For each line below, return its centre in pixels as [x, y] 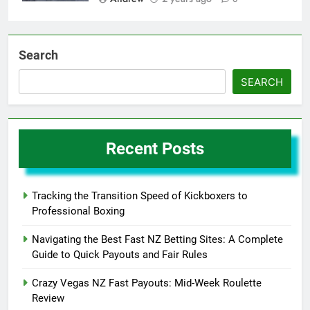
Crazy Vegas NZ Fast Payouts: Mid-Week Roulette [147, 283]
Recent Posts [155, 148]
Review [48, 298]
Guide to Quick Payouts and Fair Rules [120, 254]
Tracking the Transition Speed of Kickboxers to [140, 195]
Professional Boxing [78, 211]
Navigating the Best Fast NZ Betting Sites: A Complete [157, 239]
